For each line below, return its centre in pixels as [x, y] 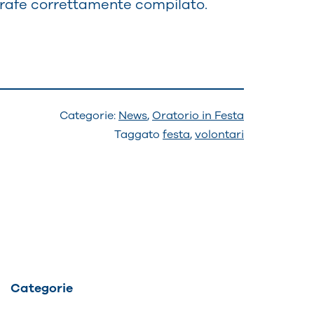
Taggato [138, 134]
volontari [219, 134]
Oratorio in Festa [198, 115]
